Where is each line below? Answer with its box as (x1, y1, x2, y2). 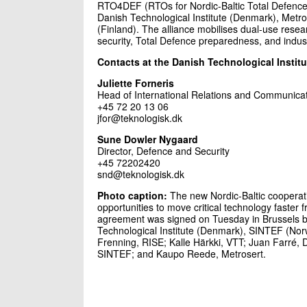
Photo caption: (97, 188, 167, 202)
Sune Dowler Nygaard (97, 132, 198, 146)
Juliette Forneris (97, 75, 174, 90)
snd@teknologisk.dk (97, 167, 184, 181)
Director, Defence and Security (97, 143, 230, 158)
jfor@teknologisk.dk (97, 110, 182, 125)
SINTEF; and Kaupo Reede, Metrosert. (97, 246, 266, 260)
